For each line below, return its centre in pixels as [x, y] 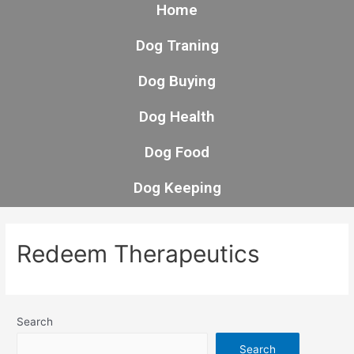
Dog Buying [177, 81]
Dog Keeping [177, 188]
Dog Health [177, 117]
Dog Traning [177, 45]
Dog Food [177, 152]
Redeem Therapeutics [139, 254]
